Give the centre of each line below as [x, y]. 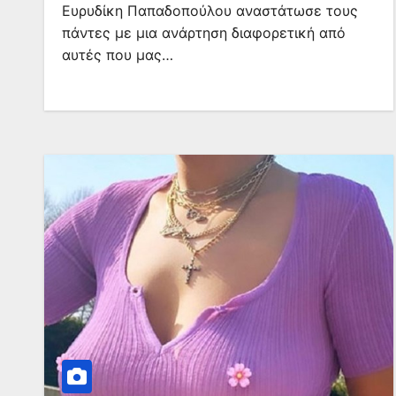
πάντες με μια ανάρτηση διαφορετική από [204, 33]
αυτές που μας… [118, 55]
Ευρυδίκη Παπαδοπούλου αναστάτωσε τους [210, 11]
